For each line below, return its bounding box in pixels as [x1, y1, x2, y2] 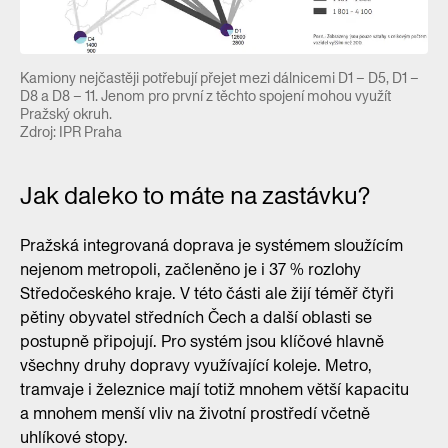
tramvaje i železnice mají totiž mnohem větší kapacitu [20, 378, 409, 402]
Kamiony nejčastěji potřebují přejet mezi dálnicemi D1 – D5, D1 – [20, 68, 419, 89]
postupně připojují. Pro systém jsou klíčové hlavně [20, 330, 384, 354]
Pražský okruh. [20, 104, 112, 125]
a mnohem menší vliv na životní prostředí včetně [20, 402, 370, 426]
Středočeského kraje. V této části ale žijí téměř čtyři [20, 282, 394, 306]
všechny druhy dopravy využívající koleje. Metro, [20, 354, 372, 378]
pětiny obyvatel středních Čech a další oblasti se [20, 306, 372, 330]
